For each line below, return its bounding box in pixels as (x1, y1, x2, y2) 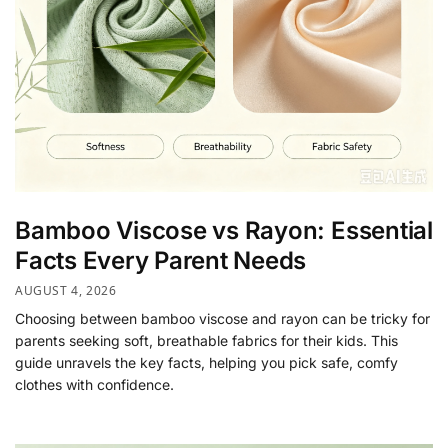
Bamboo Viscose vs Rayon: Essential (15, 216, 433, 246)
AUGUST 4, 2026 (15, 281, 117, 299)
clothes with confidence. (15, 375, 174, 393)
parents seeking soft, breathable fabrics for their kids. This (15, 331, 398, 349)
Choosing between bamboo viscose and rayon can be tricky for (15, 309, 430, 327)
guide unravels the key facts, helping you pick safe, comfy (15, 353, 398, 371)
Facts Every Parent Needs (15, 246, 307, 276)
